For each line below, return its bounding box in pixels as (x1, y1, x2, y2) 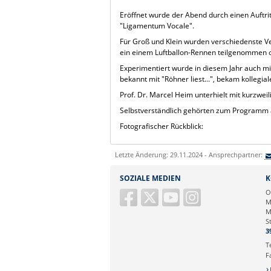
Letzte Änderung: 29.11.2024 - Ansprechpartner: (115, 149, 264, 159)
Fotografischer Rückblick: (120, 120, 204, 131)
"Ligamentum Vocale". (120, 20, 195, 31)
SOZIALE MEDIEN (120, 172, 181, 183)
